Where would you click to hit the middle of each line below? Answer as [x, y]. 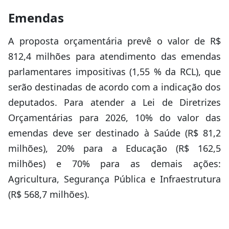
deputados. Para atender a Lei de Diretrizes [114, 102]
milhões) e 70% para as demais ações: [114, 164]
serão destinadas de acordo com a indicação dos [114, 87]
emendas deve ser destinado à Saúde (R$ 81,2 [114, 133]
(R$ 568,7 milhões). [49, 194]
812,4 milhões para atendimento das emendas [114, 56]
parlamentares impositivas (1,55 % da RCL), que [114, 72]
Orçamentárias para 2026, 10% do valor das [114, 118]
